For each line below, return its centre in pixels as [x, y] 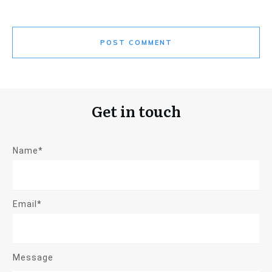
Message [33, 257]
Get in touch [136, 111]
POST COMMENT [136, 42]
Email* [27, 204]
